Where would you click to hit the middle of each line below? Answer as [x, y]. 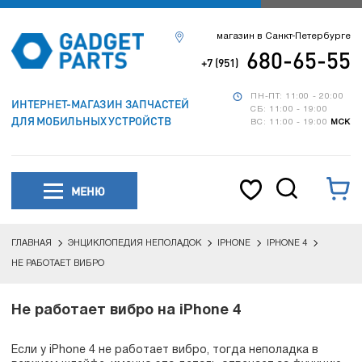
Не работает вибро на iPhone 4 [126, 311]
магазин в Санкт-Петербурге [284, 36]
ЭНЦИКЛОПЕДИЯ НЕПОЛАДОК [135, 243]
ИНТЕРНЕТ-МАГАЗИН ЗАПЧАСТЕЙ [100, 103]
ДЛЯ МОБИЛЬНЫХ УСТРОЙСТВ [91, 120]
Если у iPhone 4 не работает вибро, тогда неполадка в [165, 350]
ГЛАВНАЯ [32, 243]
